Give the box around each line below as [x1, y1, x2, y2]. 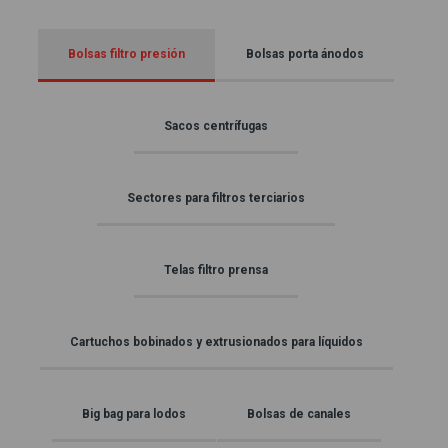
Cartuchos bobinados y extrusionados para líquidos [69, 335, 363, 349]
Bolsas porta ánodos [246, 47, 364, 61]
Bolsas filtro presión [68, 47, 185, 61]
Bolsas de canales [246, 407, 351, 421]
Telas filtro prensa [164, 263, 268, 277]
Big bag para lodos [81, 407, 186, 421]
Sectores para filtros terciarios [127, 191, 305, 205]
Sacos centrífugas [164, 119, 268, 133]
